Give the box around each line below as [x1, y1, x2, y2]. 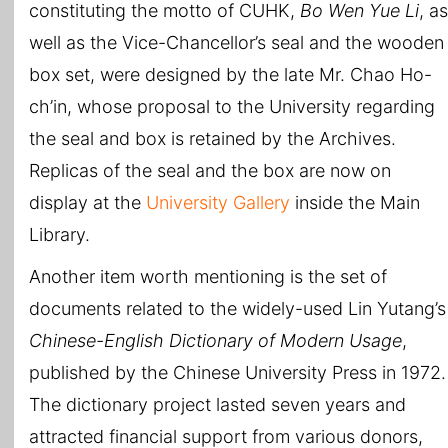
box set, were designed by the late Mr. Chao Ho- [29, 64, 432, 86]
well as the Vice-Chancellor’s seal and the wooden [29, 32, 444, 54]
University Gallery [146, 192, 290, 214]
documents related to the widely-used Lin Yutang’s [29, 298, 446, 320]
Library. [29, 224, 90, 246]
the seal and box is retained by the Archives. [29, 128, 396, 150]
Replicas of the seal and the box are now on [29, 160, 391, 182]
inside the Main [290, 192, 420, 214]
